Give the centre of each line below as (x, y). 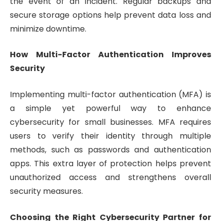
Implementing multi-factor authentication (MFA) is (110, 95)
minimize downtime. (48, 29)
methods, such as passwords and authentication (110, 150)
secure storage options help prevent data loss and (110, 15)
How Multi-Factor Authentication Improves (110, 55)
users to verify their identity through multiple (110, 136)
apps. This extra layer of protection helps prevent (110, 164)
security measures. (46, 191)
